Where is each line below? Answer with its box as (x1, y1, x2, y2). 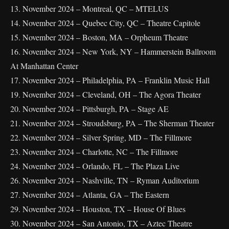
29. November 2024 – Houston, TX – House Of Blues (10, 203, 186, 214)
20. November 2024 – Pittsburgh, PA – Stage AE (10, 103, 169, 114)
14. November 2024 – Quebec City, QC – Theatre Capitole (10, 17, 200, 28)
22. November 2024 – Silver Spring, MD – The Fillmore (10, 132, 192, 143)
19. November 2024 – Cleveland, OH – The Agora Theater (10, 89, 201, 100)
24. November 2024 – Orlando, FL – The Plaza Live (10, 161, 179, 171)
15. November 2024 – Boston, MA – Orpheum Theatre (10, 32, 188, 42)
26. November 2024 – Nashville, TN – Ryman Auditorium (10, 175, 199, 186)
